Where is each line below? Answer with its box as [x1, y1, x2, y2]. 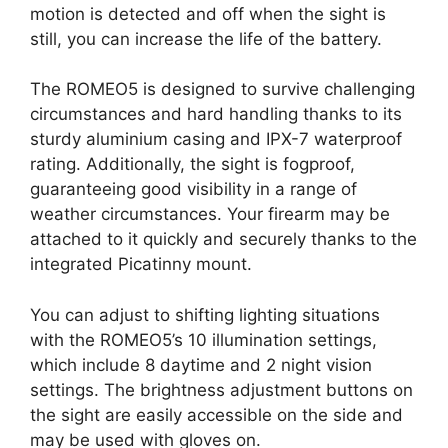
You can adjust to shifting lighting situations [30, 304, 380, 325]
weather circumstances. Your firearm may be [30, 204, 390, 225]
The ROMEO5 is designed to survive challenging [30, 79, 415, 100]
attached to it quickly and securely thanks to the [30, 229, 417, 250]
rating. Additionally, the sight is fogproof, [30, 154, 355, 175]
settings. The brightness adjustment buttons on [30, 379, 413, 400]
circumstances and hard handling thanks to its [30, 104, 402, 125]
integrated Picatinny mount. [30, 254, 252, 275]
